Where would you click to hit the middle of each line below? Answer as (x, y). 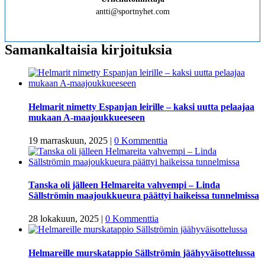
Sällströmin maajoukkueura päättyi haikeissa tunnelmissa (144, 196)
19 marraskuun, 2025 (68, 140)
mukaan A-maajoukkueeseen (87, 117)
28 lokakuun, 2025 (64, 219)
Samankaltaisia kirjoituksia (88, 50)
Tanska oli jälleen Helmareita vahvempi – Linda (124, 185)
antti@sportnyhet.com (132, 12)
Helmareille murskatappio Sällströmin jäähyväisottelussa (142, 253)
